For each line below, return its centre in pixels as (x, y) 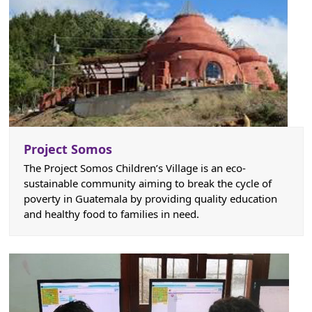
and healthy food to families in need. (111, 214)
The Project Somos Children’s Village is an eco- (134, 168)
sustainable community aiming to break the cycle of (147, 184)
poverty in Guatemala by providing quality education (150, 199)
